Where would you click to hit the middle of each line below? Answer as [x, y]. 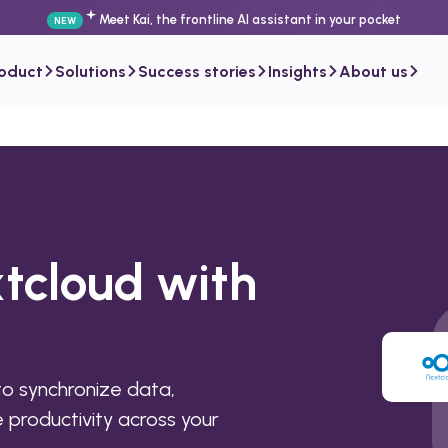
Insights [297, 71]
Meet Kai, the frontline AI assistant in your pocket [250, 19]
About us [373, 71]
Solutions [90, 71]
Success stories [197, 71]
